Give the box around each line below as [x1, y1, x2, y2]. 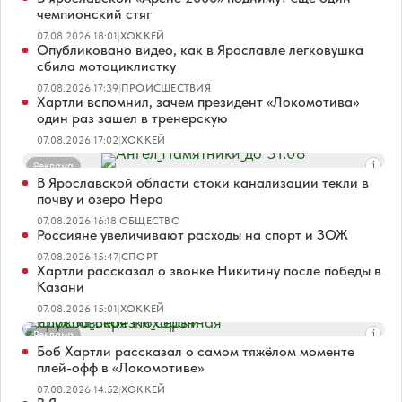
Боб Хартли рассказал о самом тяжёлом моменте [37, 342, 354, 360]
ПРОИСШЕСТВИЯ [121, 81, 211, 94]
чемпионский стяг [37, 4, 152, 22]
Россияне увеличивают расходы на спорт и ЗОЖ [37, 225, 348, 243]
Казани [37, 277, 84, 295]
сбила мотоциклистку [37, 57, 176, 74]
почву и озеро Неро [37, 189, 163, 207]
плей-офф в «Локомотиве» [37, 358, 204, 376]
